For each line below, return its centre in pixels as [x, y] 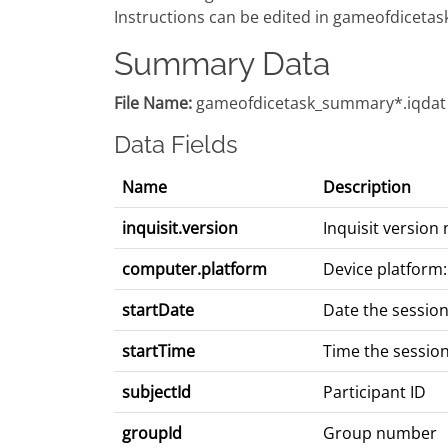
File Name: [153, 103]
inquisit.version [180, 228]
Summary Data [222, 64]
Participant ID [374, 392]
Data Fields [176, 145]
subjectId [156, 392]
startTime [158, 351]
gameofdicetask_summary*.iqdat [319, 103]
